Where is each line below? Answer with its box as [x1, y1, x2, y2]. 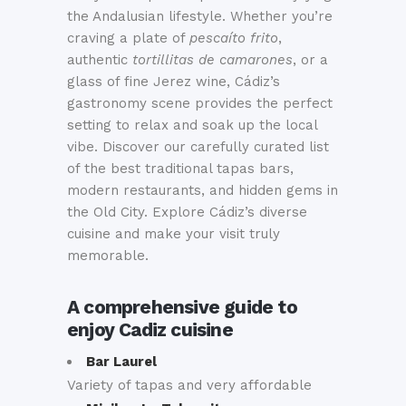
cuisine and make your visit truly [67, 226, 280, 242]
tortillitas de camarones [132, 52, 293, 68]
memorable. [67, 247, 149, 264]
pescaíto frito [189, 30, 278, 46]
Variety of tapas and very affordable [67, 377, 312, 393]
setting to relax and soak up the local [67, 117, 317, 133]
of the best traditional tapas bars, [67, 160, 294, 177]
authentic [67, 52, 132, 68]
